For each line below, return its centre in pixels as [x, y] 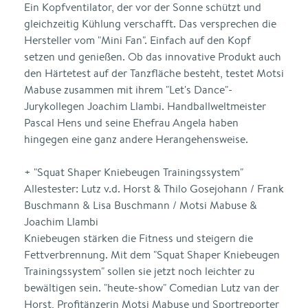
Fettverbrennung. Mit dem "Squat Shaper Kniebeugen [152, 255]
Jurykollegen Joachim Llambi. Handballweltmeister [145, 106]
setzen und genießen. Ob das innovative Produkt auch [153, 57]
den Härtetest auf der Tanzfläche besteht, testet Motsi [154, 73]
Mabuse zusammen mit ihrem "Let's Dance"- [128, 90]
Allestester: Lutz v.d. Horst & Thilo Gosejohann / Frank [154, 189]
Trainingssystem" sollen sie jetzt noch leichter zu [139, 271]
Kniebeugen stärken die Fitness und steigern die [139, 238]
